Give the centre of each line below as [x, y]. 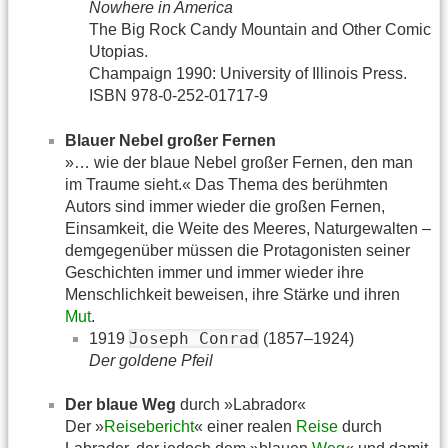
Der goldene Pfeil [151, 360]
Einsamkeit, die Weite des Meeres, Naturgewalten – [248, 228]
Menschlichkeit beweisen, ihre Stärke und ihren [232, 294]
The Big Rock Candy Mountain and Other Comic [260, 30]
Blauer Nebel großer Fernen [170, 140]
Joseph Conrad [194, 338]
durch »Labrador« [241, 405]
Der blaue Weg [120, 405]
